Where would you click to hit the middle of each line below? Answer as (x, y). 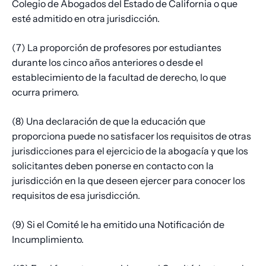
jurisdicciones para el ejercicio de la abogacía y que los (130, 151)
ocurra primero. (45, 92)
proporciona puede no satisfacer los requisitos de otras (132, 136)
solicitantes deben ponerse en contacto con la (113, 166)
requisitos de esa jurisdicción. (76, 196)
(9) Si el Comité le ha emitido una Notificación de (118, 225)
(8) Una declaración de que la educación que (109, 121)
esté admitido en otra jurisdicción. (86, 19)
